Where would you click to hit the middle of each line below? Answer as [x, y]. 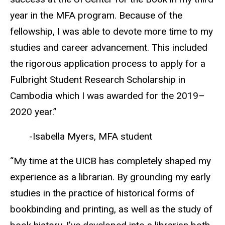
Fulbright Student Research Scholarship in [98, 79]
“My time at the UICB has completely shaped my [110, 161]
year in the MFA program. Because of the [96, 15]
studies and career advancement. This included [109, 47]
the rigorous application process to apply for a [108, 63]
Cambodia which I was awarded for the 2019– [107, 95]
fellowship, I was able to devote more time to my [111, 31]
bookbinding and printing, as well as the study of [111, 209]
